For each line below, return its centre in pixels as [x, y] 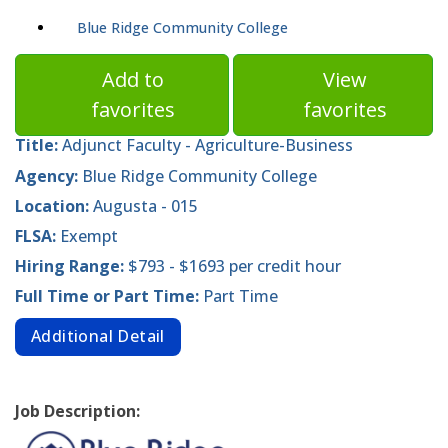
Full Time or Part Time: [109, 296]
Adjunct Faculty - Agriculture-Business [207, 145]
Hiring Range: [71, 266]
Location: [54, 205]
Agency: [48, 175]
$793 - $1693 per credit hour [234, 266]
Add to [133, 80]
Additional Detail [98, 336]
